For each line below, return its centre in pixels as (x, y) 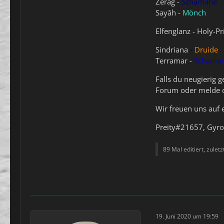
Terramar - (175, 60)
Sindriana (172, 49)
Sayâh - (169, 12)
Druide (206, 49)
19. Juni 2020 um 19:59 (187, 216)
